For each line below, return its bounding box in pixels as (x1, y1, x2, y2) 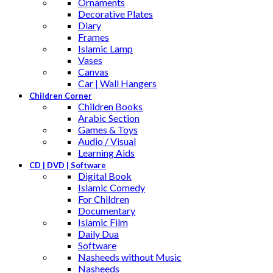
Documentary (78, 205, 135, 217)
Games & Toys (78, 124, 138, 136)
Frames (78, 31, 109, 43)
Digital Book (78, 170, 132, 182)
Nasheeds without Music (78, 251, 182, 263)
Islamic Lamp (78, 43, 133, 55)
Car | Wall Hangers (78, 77, 157, 90)
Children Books (78, 101, 143, 113)
